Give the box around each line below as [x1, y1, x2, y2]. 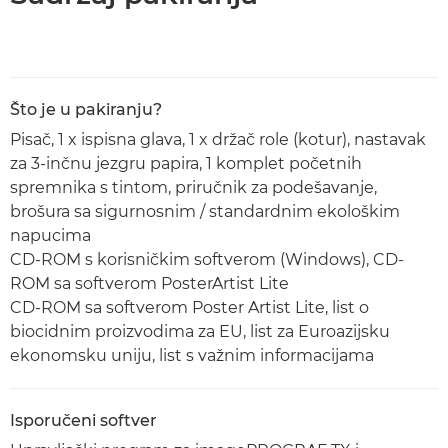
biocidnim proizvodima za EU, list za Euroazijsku [10, 322, 390, 341]
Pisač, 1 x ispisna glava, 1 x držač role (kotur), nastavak [10, 130, 426, 149]
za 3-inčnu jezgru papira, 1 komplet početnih [10, 154, 362, 173]
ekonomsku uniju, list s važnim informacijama [10, 346, 374, 365]
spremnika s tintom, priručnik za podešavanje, [10, 178, 377, 197]
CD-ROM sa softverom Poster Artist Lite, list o [10, 298, 369, 317]
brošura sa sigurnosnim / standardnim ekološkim [10, 202, 400, 221]
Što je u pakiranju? [10, 100, 162, 119]
